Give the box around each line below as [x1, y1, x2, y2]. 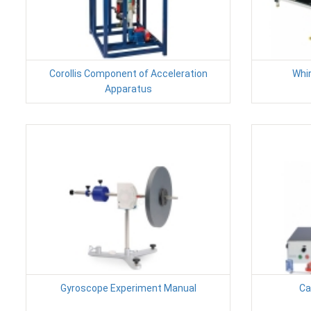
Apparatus [104, 83, 152, 94]
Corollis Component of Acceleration [49, 67, 208, 79]
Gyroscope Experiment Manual [60, 282, 196, 294]
